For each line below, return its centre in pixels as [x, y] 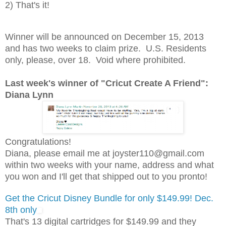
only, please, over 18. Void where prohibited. [95, 60]
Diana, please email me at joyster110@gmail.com [105, 153]
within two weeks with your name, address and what [109, 165]
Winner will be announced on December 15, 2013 [104, 37]
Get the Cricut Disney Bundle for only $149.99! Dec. [109, 198]
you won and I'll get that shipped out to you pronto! [106, 176]
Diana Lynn [29, 95]
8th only [21, 210]
